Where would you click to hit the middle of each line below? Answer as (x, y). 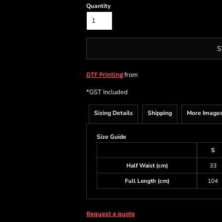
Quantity (98, 6)
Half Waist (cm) (147, 166)
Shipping (160, 113)
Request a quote (111, 214)
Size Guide (111, 137)
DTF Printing (105, 75)
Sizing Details (113, 113)
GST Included (109, 92)
